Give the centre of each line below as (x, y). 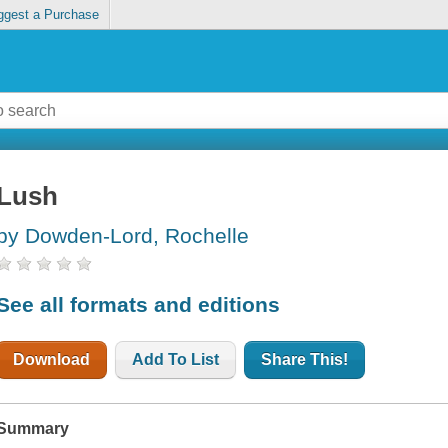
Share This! (305, 359)
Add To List (176, 359)
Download (52, 359)
